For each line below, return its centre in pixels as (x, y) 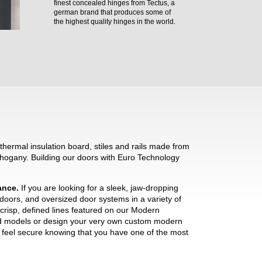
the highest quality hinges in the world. (115, 21)
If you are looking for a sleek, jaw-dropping (100, 188)
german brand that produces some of (113, 12)
